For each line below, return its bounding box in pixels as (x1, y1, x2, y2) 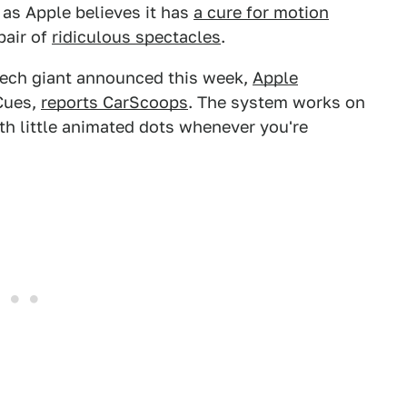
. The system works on (188, 93, 365, 112)
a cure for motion (194, 3, 329, 22)
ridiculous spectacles (52, 27, 221, 46)
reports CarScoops (41, 93, 188, 112)
